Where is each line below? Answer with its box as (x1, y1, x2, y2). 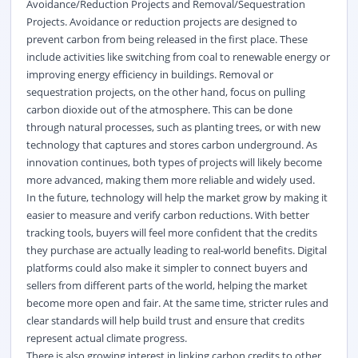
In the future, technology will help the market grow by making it (26, 189, 328, 205)
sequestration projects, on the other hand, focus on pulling (26, 84, 305, 99)
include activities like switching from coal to (26, 49, 233, 64)
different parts (83, 277, 153, 292)
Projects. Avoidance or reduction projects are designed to (26, 14, 297, 29)
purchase (50, 242, 94, 257)
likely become (257, 154, 322, 169)
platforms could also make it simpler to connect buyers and (26, 260, 308, 275)
